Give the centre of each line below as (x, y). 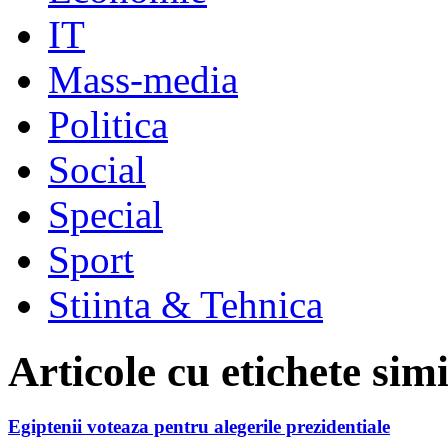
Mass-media (143, 79)
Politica (108, 124)
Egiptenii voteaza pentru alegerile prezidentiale (199, 426)
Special (105, 214)
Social (97, 169)
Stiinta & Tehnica (185, 304)
